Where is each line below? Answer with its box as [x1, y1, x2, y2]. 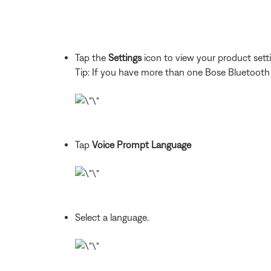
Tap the [75, 51, 108, 63]
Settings [108, 51, 142, 63]
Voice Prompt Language [92, 139, 191, 150]
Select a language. [75, 211, 149, 223]
